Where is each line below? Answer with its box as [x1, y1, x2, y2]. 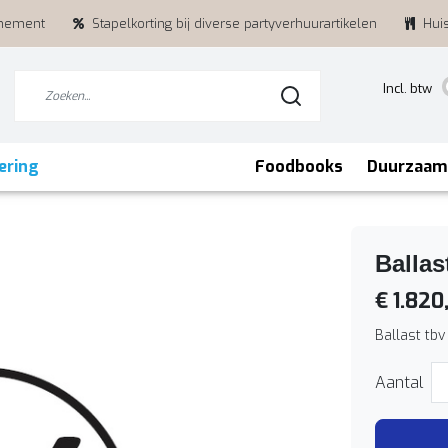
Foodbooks [255, 156, 343, 177]
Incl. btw [383, 80, 432, 98]
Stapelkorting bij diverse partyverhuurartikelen [92, 15, 377, 32]
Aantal [375, 371, 423, 393]
